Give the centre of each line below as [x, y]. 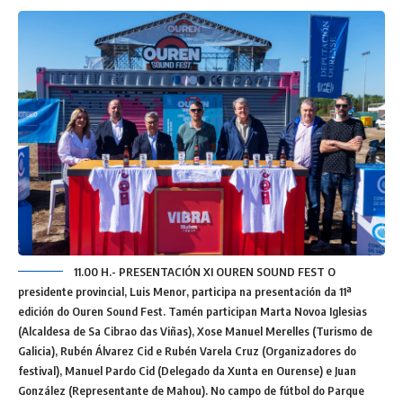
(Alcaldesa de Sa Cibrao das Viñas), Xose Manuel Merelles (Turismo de [195, 331]
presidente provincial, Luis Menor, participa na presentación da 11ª [185, 291]
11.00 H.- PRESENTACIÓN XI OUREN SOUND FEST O [205, 271]
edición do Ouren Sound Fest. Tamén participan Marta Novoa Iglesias [193, 311]
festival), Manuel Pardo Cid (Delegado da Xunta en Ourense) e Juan [187, 370]
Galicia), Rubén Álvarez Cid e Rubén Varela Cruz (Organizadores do [187, 350]
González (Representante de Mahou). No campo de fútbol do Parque [191, 390]
